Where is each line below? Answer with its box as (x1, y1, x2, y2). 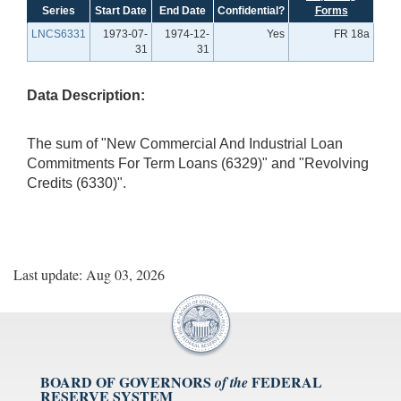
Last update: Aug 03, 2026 (13, 264, 165, 284)
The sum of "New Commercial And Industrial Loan (27, 135, 343, 151)
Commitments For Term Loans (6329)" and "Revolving (27, 155, 369, 171)
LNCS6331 (31, 27, 86, 40)
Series (42, 4, 75, 17)
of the (215, 371, 248, 392)
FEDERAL (252, 371, 322, 392)
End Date (159, 4, 206, 17)
